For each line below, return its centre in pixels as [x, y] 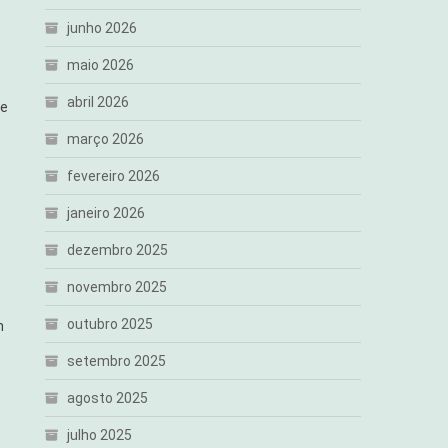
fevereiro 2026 [114, 176]
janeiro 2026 [106, 213]
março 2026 [106, 139]
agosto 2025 [108, 398]
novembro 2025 [117, 287]
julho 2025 [100, 435]
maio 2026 [101, 65]
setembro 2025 [117, 361]
